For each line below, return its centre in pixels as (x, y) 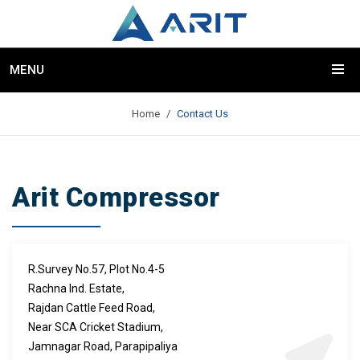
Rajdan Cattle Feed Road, (92, 307)
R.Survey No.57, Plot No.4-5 (96, 269)
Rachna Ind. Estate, (76, 288)
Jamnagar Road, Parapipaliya (103, 346)
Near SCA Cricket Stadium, (96, 327)
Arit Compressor (116, 197)
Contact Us (202, 113)
